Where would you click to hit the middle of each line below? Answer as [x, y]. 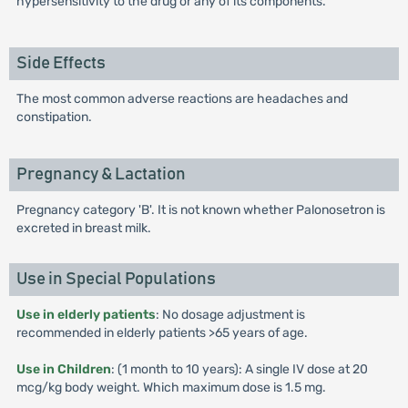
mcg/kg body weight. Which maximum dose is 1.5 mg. [171, 388]
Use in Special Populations [116, 279]
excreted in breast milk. [83, 228]
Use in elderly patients [86, 315]
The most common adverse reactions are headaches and [182, 99]
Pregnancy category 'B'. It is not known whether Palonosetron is [200, 210]
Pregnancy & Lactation [101, 174]
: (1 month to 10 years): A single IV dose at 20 [239, 369]
